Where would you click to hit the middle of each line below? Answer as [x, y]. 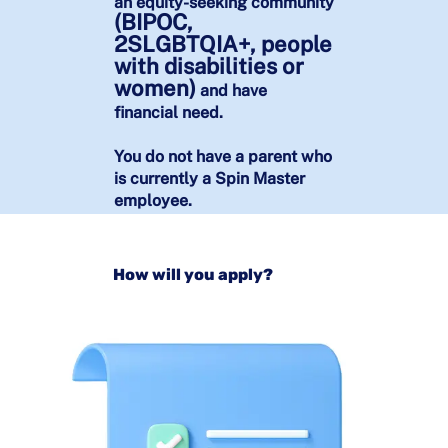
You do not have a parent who [222, 157]
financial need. [168, 113]
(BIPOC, [153, 22]
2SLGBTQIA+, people [222, 44]
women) [154, 88]
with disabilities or [208, 66]
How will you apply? [192, 275]
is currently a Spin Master [209, 179]
